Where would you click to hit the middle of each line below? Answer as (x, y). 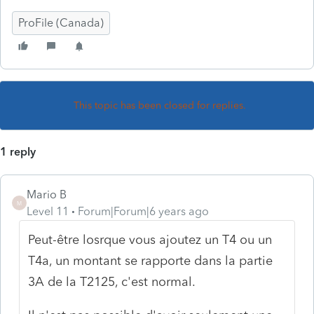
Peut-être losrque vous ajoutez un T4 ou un (150, 239)
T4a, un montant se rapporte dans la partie (151, 260)
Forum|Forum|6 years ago (143, 211)
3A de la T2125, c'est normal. (112, 281)
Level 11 (48, 211)
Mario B (47, 194)
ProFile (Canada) (61, 22)
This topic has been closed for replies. (160, 105)
